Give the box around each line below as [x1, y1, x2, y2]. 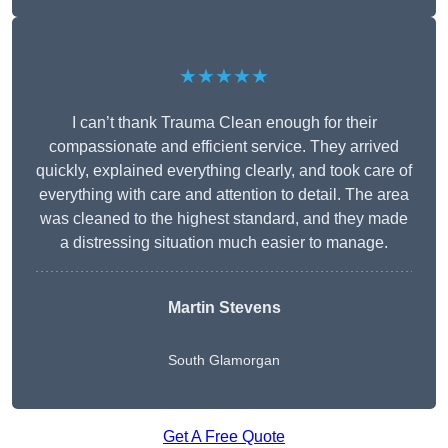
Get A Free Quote [163, 428, 285, 446]
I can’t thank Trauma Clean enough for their [71, 114, 377, 132]
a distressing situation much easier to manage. [60, 234, 388, 252]
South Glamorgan [167, 352, 280, 369]
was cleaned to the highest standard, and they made [40, 210, 408, 228]
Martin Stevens [167, 299, 281, 317]
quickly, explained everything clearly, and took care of [36, 162, 412, 180]
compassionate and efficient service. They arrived [49, 138, 399, 156]
